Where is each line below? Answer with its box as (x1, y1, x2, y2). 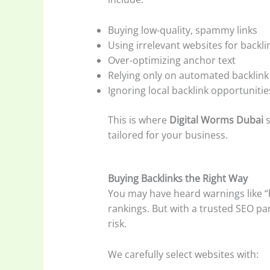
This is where (107, 113, 169, 127)
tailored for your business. (107, 128, 228, 142)
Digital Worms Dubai (169, 113, 263, 127)
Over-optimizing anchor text (107, 53, 236, 67)
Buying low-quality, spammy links (107, 23, 257, 37)
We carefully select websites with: (107, 247, 259, 261)
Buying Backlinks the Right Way (107, 172, 248, 186)
